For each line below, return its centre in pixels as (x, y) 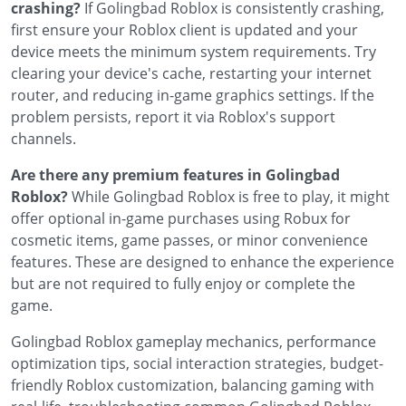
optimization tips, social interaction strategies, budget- (197, 363)
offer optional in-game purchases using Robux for (181, 218)
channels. (43, 139)
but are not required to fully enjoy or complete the (183, 284)
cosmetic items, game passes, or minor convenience (189, 240)
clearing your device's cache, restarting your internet (191, 73)
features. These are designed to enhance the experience (203, 262)
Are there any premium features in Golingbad (175, 175)
